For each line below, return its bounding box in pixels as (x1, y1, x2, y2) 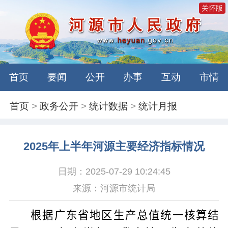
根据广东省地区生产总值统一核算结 (31, 209, 219, 221)
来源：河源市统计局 (73, 183, 155, 193)
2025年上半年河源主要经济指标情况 (23, 140, 205, 153)
